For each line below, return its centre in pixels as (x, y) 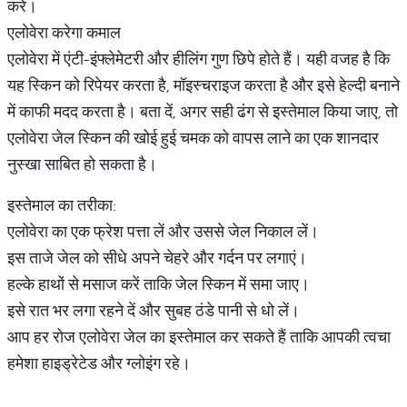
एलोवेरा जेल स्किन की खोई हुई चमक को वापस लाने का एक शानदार (193, 138)
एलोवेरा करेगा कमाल (64, 32)
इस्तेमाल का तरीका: (62, 205)
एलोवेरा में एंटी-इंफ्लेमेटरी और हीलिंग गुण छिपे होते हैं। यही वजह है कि (199, 59)
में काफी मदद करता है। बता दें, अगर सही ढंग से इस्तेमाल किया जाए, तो (203, 111)
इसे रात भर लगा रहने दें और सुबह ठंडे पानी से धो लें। (154, 310)
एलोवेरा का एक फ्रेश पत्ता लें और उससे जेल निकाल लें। (163, 231)
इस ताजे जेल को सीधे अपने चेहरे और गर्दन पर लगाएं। (157, 258)
